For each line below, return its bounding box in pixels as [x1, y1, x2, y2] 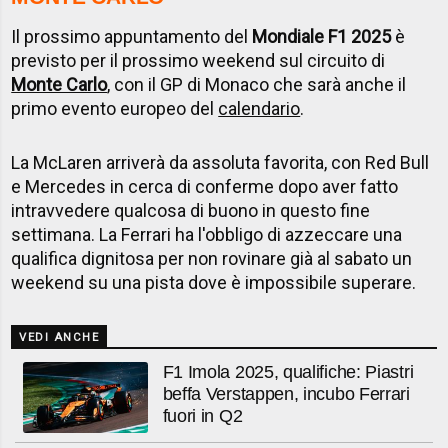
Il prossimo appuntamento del [11, 26, 253, 48]
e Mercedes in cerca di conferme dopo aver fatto [11, 176, 399, 198]
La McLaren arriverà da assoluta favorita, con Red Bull [11, 152, 430, 174]
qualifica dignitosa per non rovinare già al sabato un [11, 248, 413, 270]
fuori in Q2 [162, 405, 243, 426]
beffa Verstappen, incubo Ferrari [162, 383, 410, 404]
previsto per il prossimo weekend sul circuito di [11, 50, 386, 72]
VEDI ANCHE [19, 331, 100, 345]
